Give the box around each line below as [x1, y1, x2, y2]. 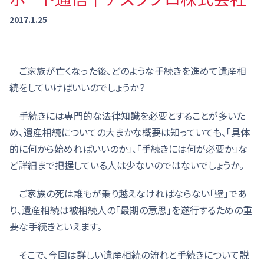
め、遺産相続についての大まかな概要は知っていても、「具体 [9, 125, 250, 139]
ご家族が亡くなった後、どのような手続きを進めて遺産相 [9, 64, 246, 78]
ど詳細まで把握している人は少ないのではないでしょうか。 [9, 158, 244, 172]
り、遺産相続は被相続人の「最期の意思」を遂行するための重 [9, 203, 252, 217]
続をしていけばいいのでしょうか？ [9, 80, 145, 94]
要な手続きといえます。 [9, 219, 102, 233]
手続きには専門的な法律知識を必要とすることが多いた [9, 108, 245, 123]
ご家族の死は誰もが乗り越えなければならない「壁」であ [9, 186, 247, 200]
